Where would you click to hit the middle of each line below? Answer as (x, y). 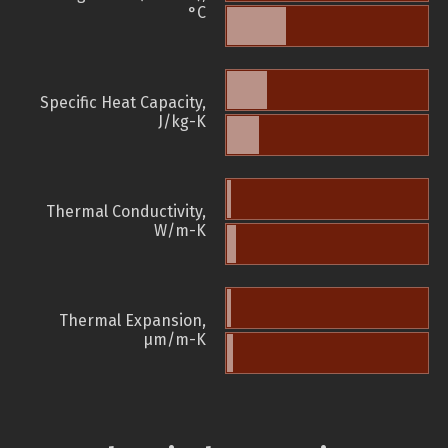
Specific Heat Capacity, (123, 103)
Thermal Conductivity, (126, 212)
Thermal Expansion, (132, 321)
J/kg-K (182, 122)
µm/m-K (174, 340)
